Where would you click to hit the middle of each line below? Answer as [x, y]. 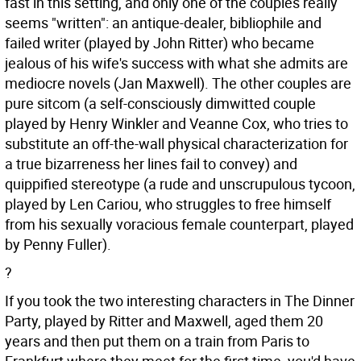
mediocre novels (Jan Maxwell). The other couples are [178, 83]
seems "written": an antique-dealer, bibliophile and [163, 23]
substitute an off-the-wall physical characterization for [176, 143]
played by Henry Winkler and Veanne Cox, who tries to [176, 123]
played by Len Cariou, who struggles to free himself [168, 204]
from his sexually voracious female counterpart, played [179, 224]
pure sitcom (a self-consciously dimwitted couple [160, 103]
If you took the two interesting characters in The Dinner [180, 301]
